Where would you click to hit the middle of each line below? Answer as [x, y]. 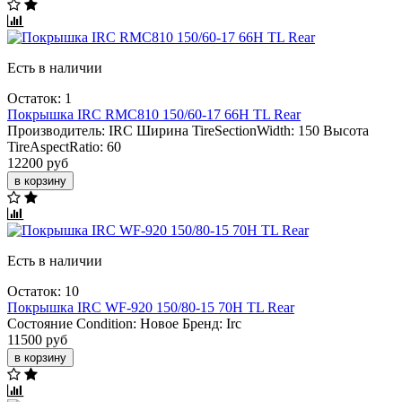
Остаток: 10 [43, 291]
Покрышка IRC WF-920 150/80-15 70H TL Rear [151, 307]
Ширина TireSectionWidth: [215, 130]
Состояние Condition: [72, 323]
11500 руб [37, 339]
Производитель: [56, 130]
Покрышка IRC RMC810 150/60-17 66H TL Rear [154, 114]
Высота [346, 130]
